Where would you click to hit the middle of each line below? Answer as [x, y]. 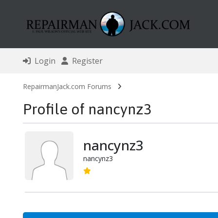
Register [85, 61]
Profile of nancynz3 [87, 109]
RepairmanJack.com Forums [67, 87]
